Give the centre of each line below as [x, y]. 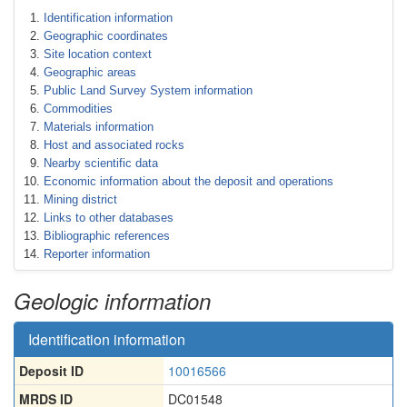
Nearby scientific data [101, 163]
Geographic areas [90, 72]
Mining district [80, 199]
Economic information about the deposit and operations [189, 181]
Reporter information [97, 254]
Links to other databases [109, 218]
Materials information [99, 127]
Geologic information [112, 301]
